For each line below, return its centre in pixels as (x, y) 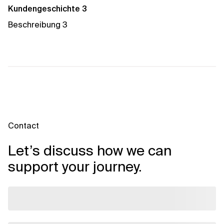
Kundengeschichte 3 (47, 9)
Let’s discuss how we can (90, 151)
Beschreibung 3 (38, 25)
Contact (23, 126)
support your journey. (75, 167)
